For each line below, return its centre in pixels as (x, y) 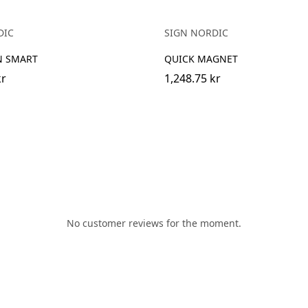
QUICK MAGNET (201, 58)
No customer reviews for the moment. (154, 223)
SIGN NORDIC (196, 32)
